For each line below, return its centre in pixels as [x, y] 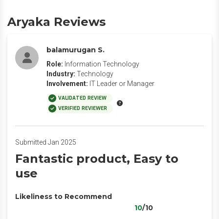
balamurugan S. [76, 50]
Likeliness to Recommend [64, 197]
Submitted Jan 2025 [46, 142]
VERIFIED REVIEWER [83, 108]
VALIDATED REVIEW [82, 98]
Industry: [61, 74]
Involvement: [67, 84]
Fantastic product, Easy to [97, 159]
